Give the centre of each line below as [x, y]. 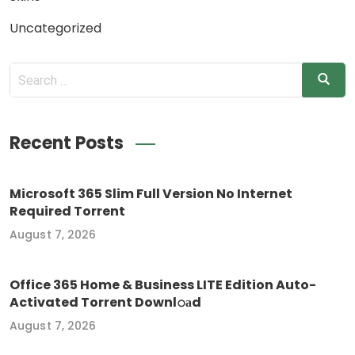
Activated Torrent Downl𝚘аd [105, 303]
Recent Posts [67, 143]
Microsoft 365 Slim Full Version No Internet [151, 194]
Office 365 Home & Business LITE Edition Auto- [163, 285]
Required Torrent [67, 212]
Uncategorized [55, 28]
